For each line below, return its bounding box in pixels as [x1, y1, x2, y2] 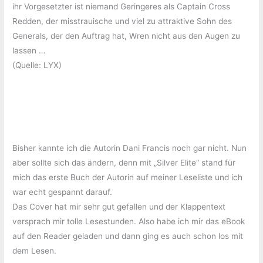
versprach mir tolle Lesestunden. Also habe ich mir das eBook [12, 217, 245, 227]
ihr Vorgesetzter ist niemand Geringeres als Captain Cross [12, 2, 231, 12]
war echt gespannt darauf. [12, 187, 113, 197]
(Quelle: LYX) [12, 60, 62, 70]
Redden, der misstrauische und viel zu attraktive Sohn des [12, 16, 232, 26]
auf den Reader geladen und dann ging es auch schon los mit [12, 231, 244, 241]
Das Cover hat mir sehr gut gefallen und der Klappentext [12, 202, 226, 212]
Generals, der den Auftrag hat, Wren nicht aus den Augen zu [12, 31, 241, 41]
